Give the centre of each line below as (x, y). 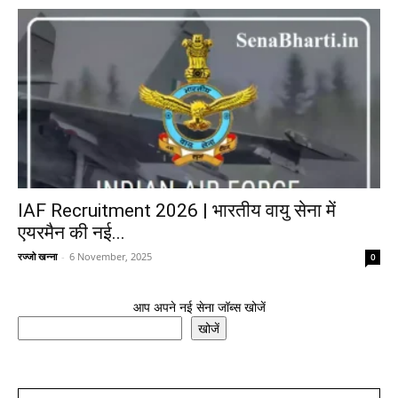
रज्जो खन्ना (37, 256)
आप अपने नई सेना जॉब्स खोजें (199, 306)
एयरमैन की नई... (72, 232)
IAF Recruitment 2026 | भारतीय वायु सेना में (177, 210)
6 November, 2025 (111, 256)
